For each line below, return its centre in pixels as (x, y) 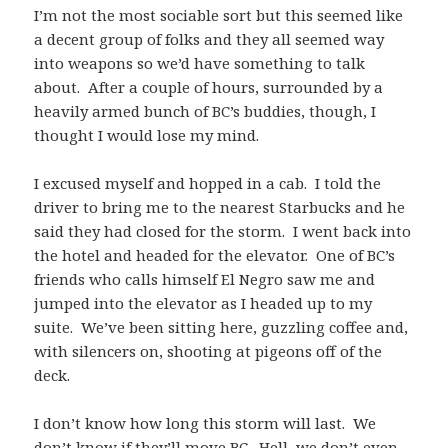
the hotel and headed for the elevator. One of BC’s (215, 254)
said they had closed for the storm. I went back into (223, 230)
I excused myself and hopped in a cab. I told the (208, 182)
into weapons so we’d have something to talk (200, 62)
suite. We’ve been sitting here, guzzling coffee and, (221, 326)
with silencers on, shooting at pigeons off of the (208, 350)
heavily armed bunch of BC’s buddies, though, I (205, 110)
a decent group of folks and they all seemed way (209, 38)
